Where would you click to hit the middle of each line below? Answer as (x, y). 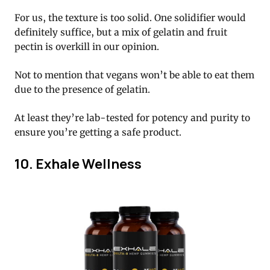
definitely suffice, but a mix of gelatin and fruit (121, 33)
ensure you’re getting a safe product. (98, 133)
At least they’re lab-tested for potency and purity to (132, 118)
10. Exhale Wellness (78, 164)
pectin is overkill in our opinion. (87, 47)
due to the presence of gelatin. (82, 90)
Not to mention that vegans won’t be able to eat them (134, 75)
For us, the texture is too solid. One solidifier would (130, 18)
